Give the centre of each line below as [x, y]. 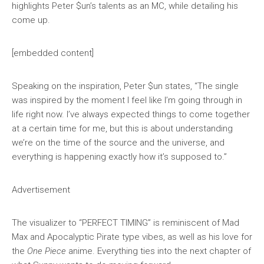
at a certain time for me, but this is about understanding [122, 129]
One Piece [48, 251]
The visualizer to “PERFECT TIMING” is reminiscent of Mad [126, 223]
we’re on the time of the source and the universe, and [118, 143]
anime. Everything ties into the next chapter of [160, 251]
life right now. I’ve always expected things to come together [131, 115]
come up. [31, 20]
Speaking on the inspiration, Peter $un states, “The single [125, 86]
